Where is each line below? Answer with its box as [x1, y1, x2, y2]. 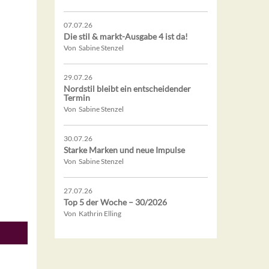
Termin [64, 92, 90, 103]
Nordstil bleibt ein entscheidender [64, 83, 191, 94]
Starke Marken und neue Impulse [64, 145, 185, 156]
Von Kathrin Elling [64, 209, 121, 219]
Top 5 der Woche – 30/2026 [64, 197, 167, 208]
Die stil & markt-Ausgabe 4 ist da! [64, 31, 188, 42]
